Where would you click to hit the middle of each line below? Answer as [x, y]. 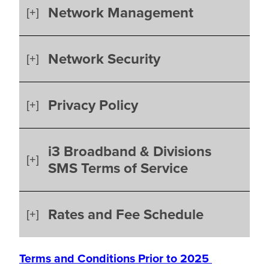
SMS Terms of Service [118, 168]
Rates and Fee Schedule [126, 215]
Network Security [104, 59]
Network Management [121, 13]
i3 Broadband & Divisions [130, 152]
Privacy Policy [93, 105]
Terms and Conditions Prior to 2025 [116, 259]
